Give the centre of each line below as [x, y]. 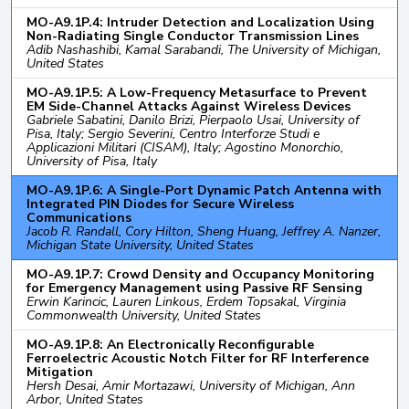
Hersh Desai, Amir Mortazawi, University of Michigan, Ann [191, 385]
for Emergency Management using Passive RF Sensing [194, 288]
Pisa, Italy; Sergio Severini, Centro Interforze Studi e [173, 133]
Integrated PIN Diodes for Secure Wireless [160, 204]
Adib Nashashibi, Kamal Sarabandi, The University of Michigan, [204, 49]
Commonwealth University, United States [144, 315]
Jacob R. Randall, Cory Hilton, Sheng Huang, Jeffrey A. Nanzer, [204, 231]
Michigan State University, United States [140, 245]
